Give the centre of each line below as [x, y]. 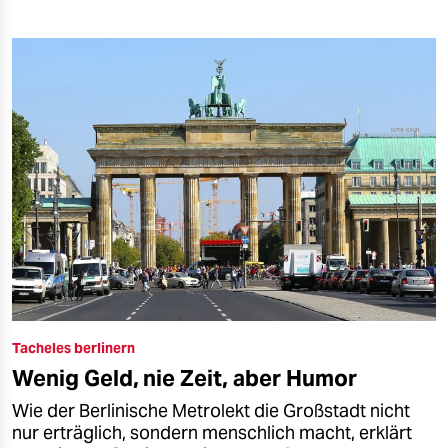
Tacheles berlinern [73, 348]
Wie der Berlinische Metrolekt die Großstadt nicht [211, 411]
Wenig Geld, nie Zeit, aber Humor [184, 378]
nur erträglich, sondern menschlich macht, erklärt [212, 433]
